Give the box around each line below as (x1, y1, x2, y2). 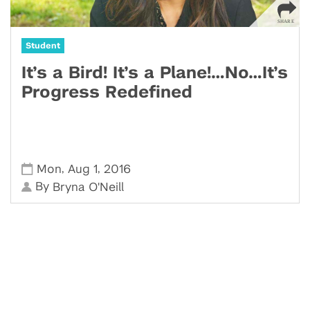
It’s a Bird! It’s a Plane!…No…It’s (21, 65, 288, 82)
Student (26, 42, 60, 50)
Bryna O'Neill (53, 181, 125, 193)
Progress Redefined (21, 84, 192, 101)
